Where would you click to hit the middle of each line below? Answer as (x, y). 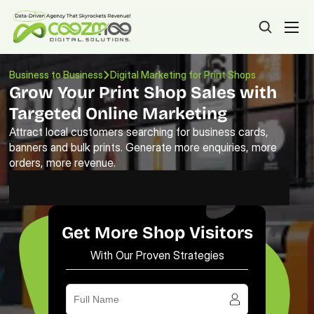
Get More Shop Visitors (157, 232)
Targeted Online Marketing (118, 114)
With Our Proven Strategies (157, 255)
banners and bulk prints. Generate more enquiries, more (143, 147)
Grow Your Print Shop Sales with (143, 93)
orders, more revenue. (63, 163)
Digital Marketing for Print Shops (184, 75)
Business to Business (56, 75)
